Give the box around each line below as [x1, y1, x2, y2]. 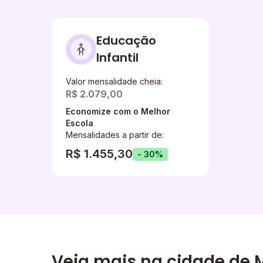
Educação [96, 32, 156, 49]
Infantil [96, 49, 139, 66]
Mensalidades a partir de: [66, 130, 164, 140]
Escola [66, 118, 93, 128]
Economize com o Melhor [66, 106, 170, 116]
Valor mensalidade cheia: [66, 76, 163, 86]
